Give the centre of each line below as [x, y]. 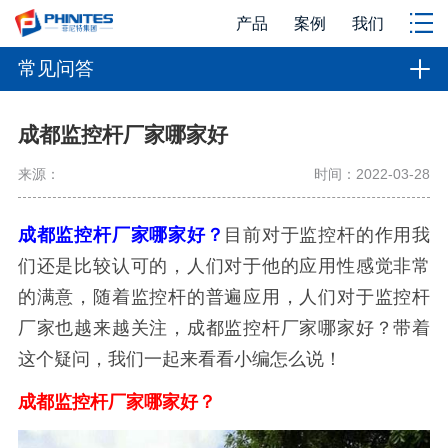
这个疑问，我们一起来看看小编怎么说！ [179, 359]
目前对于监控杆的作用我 [327, 235]
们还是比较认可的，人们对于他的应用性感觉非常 [224, 266]
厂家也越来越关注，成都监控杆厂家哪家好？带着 [224, 328]
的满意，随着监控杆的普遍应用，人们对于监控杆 [224, 297]
